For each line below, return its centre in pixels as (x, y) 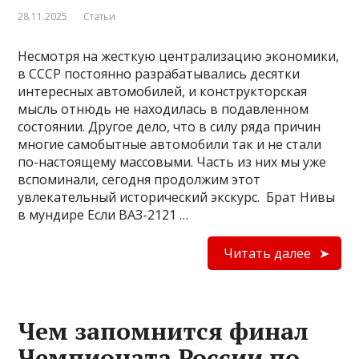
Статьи (100, 16)
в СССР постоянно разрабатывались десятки (159, 74)
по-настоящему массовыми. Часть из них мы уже (172, 162)
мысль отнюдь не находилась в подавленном (163, 109)
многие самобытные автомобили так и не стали (170, 144)
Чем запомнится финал (163, 331)
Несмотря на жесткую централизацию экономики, (179, 56)
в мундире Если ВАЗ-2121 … (103, 215)
